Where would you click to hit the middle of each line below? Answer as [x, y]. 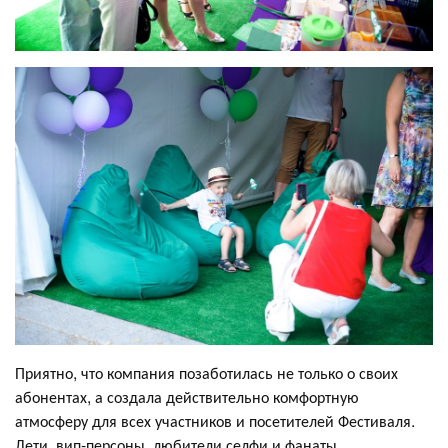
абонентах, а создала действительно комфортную [187, 397]
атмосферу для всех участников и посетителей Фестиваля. [215, 421]
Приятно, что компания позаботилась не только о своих [206, 373]
